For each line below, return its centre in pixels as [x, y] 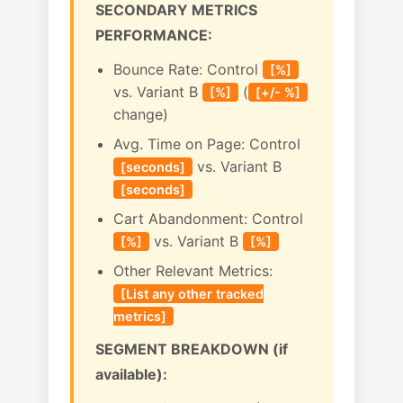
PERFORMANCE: [154, 35]
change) [141, 114]
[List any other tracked [192, 294]
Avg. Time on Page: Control [207, 144]
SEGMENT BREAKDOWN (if [192, 349]
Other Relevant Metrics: [193, 271]
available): [131, 374]
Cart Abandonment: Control [208, 219]
